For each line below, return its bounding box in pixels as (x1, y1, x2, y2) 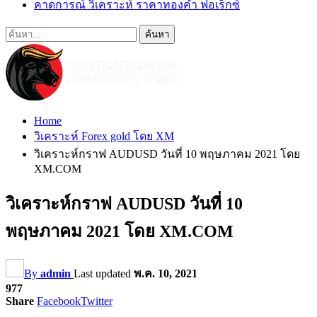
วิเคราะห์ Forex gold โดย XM (34, 130, 174, 142)
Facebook (37, 294, 81, 307)
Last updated (74, 267, 134, 279)
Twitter (81, 294, 113, 307)
